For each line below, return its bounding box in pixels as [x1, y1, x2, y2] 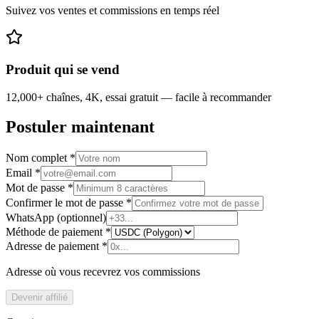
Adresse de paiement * [6, 240, 108, 253]
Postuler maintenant [6, 117, 155, 137]
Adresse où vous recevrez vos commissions [6, 266, 200, 278]
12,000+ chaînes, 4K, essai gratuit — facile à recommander [6, 90, 271, 103]
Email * [6, 167, 41, 179]
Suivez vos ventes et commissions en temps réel [6, 4, 219, 17]
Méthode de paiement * [6, 226, 111, 239]
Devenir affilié [11, 292, 68, 303]
